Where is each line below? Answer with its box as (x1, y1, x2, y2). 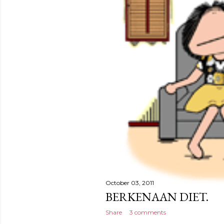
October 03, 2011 (105, 179, 154, 187)
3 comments (129, 208, 166, 216)
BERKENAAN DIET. (105, 189, 208, 205)
